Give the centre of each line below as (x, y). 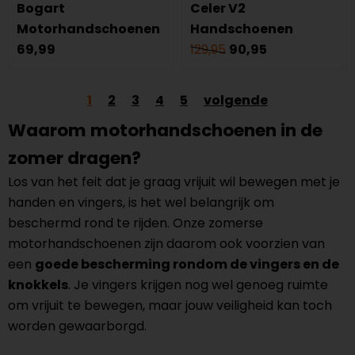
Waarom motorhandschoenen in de (165, 130)
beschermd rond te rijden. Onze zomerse (136, 223)
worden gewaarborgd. (77, 326)
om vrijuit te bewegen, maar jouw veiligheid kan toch (170, 305)
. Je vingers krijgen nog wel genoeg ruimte (198, 285)
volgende (236, 100)
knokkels (38, 285)
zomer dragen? (74, 158)
